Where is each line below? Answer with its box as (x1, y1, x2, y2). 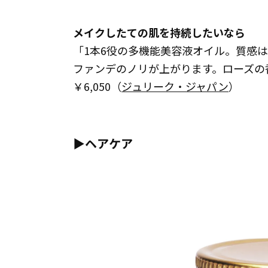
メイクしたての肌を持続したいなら (73, 25, 245, 40)
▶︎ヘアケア (73, 135, 133, 152)
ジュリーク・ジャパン (121, 78, 229, 94)
